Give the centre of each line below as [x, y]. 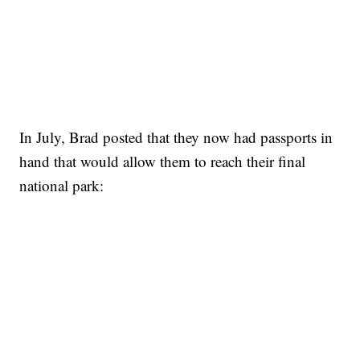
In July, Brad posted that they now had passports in [176, 137]
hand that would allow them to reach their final [163, 162]
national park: [62, 186]
